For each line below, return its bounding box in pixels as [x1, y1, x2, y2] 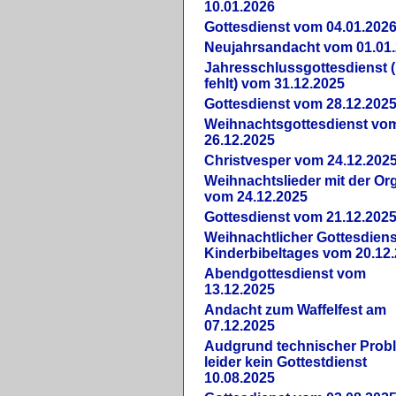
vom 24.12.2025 [204, 188, 308, 204]
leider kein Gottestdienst [204, 354, 368, 369]
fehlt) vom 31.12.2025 [204, 75, 346, 91]
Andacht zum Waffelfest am [204, 301, 387, 317]
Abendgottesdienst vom [204, 265, 367, 281]
